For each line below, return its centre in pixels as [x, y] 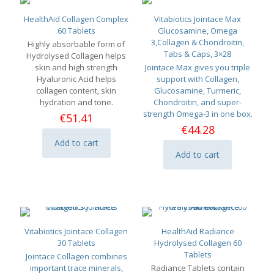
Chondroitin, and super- [198, 102]
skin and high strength [76, 67]
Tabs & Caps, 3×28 [198, 54]
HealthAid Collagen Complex [76, 19]
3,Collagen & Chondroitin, [198, 42]
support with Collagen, [198, 79]
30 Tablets [76, 243]
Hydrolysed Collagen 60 [198, 243]
